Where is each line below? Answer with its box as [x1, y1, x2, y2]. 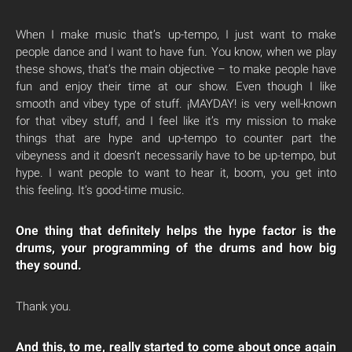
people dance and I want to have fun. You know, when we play [16, 45, 336, 60]
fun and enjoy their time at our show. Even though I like [16, 79, 336, 94]
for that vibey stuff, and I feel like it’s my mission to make [16, 114, 336, 129]
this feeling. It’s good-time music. [16, 183, 185, 198]
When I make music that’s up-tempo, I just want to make [16, 27, 336, 42]
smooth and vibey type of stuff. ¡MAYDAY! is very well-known [16, 97, 336, 112]
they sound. [16, 258, 82, 273]
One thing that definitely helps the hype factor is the [16, 223, 336, 239]
